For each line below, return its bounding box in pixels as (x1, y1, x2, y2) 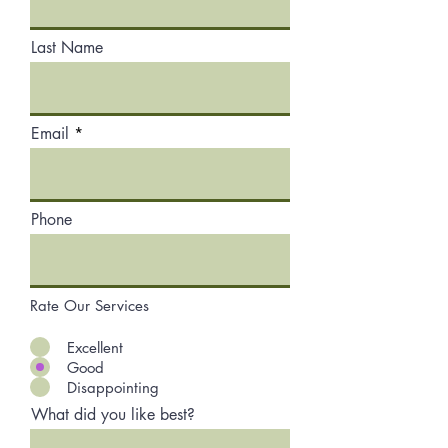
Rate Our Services (30, 296, 149, 315)
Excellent (67, 337, 123, 357)
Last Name (31, 37, 103, 58)
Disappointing (67, 377, 159, 397)
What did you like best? (31, 404, 195, 425)
